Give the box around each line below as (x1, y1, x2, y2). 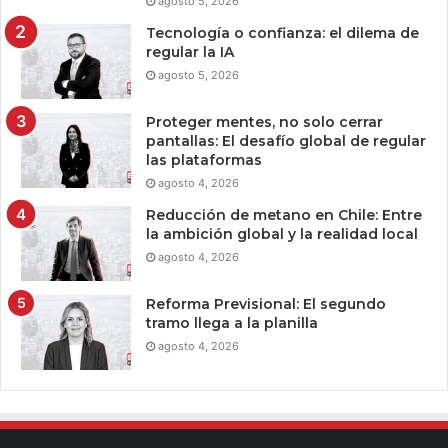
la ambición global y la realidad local (146, 224, 418, 243)
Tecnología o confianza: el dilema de (146, 23, 419, 42)
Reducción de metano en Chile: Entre (146, 205, 422, 224)
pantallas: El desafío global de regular (146, 131, 426, 150)
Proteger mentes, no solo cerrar (146, 112, 383, 131)
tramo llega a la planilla (146, 313, 318, 332)
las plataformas (146, 150, 262, 169)
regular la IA (146, 42, 234, 61)
